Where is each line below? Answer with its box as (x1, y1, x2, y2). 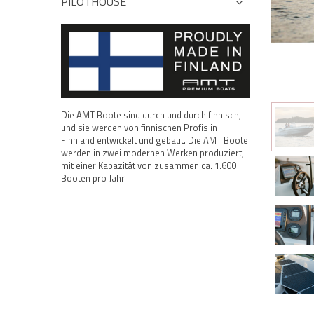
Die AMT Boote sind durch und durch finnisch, (61, 107, 241, 122)
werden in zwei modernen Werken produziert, (61, 145, 244, 160)
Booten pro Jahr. (61, 170, 126, 185)
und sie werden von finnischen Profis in (61, 120, 217, 135)
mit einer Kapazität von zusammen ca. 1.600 (61, 158, 236, 172)
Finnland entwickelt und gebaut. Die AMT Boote (61, 132, 248, 147)
